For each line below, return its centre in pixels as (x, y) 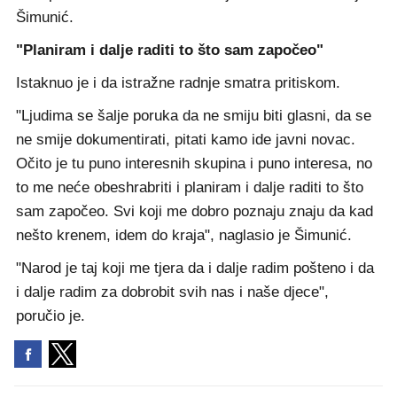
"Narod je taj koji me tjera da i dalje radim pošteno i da (195, 269)
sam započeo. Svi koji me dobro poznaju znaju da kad (195, 212)
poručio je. (51, 316)
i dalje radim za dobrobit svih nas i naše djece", (172, 292)
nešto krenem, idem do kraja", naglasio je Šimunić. (184, 236)
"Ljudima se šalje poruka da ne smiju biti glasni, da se (194, 116)
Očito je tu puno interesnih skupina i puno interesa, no (194, 164)
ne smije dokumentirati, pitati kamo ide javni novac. (186, 140)
